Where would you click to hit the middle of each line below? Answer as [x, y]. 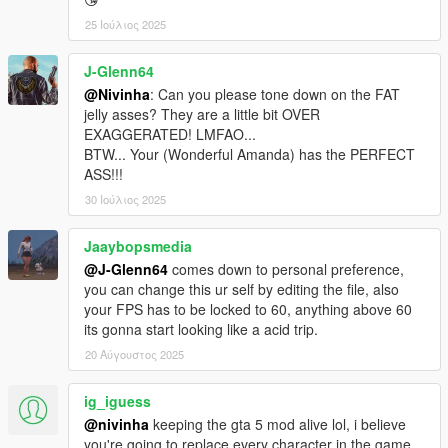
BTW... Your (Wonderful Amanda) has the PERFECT [249, 154]
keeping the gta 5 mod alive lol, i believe [277, 424]
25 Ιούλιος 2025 [125, 24]
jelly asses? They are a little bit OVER [202, 114]
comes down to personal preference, [286, 269]
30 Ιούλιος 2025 [125, 199]
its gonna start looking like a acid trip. [201, 329]
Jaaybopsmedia [138, 246]
